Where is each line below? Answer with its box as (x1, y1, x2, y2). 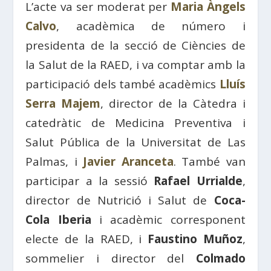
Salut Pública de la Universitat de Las (25, 134, 246, 150)
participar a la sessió (25, 173, 154, 189)
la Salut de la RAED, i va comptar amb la (25, 57, 246, 73)
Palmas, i (25, 154, 83, 169)
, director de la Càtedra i (100, 96, 246, 111)
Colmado (195, 250, 246, 266)
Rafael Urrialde (154, 173, 243, 189)
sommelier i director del (25, 250, 196, 266)
